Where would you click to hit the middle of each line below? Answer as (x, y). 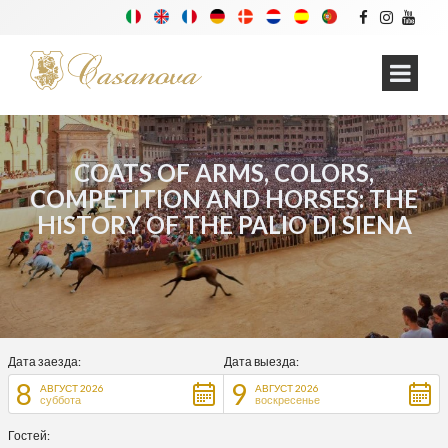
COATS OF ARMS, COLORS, (224, 172)
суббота (60, 399)
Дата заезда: (44, 361)
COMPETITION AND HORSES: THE (224, 198)
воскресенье (287, 399)
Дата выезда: (261, 361)
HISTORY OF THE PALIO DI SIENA (224, 224)
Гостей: (29, 435)
